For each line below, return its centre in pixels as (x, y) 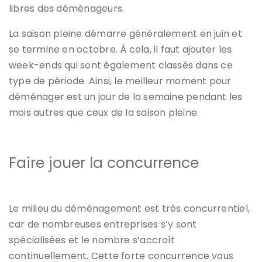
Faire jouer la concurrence (104, 163)
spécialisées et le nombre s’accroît (92, 240)
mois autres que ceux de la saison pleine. (104, 112)
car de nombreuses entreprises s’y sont (103, 224)
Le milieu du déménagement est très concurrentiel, (130, 208)
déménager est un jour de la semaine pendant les (126, 96)
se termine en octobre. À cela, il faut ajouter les (120, 49)
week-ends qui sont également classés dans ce (121, 65)
